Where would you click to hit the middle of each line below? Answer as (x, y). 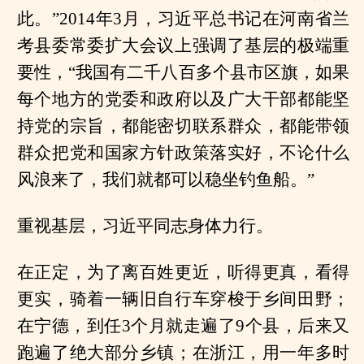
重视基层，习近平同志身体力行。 (145, 225)
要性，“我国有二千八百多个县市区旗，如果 (183, 72)
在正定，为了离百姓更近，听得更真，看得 (183, 272)
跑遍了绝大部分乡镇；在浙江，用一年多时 (183, 352)
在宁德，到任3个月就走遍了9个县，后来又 (183, 325)
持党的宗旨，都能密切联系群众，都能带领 (183, 126)
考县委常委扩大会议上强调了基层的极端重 (183, 45)
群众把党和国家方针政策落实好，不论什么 (183, 152)
